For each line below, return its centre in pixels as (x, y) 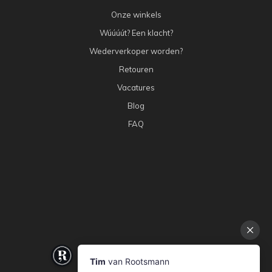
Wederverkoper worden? (136, 51)
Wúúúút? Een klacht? (136, 33)
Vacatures (136, 88)
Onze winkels (136, 15)
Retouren (136, 70)
